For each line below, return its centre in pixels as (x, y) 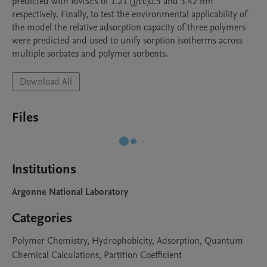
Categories (42, 218)
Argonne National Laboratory (70, 192)
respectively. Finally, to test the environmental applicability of (130, 14)
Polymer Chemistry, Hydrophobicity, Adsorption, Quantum (128, 241)
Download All (46, 82)
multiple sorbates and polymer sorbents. (90, 54)
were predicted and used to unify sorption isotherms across (127, 41)
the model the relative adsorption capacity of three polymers (129, 27)
